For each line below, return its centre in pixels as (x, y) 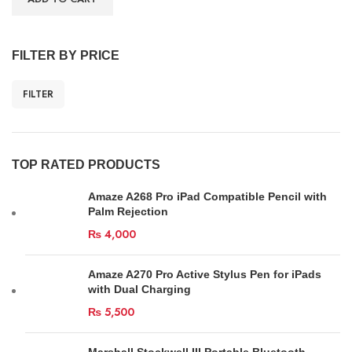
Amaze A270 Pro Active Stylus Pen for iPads (205, 274)
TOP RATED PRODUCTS (86, 165)
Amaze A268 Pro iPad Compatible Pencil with (207, 196)
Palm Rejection (128, 211)
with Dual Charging (139, 289)
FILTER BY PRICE (66, 55)
